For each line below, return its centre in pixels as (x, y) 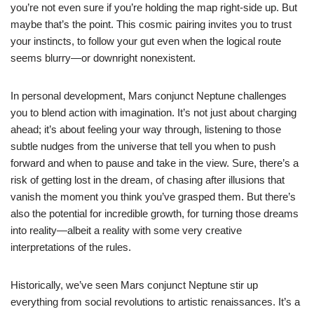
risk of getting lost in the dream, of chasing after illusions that (148, 179)
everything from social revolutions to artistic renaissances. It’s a (155, 301)
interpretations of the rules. (71, 247)
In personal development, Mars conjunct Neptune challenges (149, 95)
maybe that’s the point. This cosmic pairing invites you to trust (151, 24)
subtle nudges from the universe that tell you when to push (143, 146)
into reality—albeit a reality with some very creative (126, 230)
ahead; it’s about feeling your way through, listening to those (146, 129)
